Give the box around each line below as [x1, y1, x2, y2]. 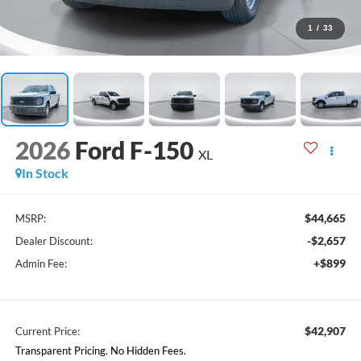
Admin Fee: [15, 256, 67, 270]
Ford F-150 [74, 135, 193, 165]
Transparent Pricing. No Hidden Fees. [15, 343, 186, 357]
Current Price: [15, 324, 80, 338]
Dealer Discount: [15, 234, 93, 247]
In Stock [21, 165, 68, 181]
